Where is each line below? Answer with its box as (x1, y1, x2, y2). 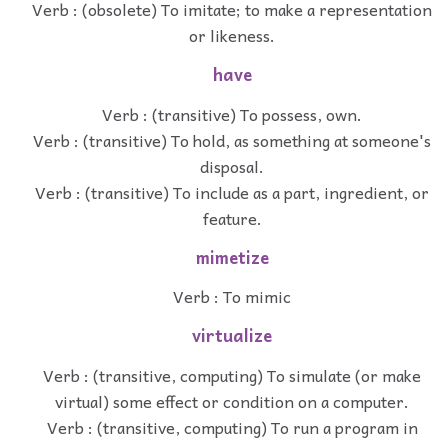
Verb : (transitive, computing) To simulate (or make (43, 362, 421, 389)
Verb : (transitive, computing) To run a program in (46, 414, 418, 441)
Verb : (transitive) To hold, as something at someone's (33, 126, 431, 153)
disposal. (200, 152, 264, 179)
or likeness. (189, 22, 275, 49)
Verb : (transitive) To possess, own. (102, 100, 362, 127)
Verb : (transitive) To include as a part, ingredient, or (35, 178, 429, 205)
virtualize (192, 322, 272, 350)
